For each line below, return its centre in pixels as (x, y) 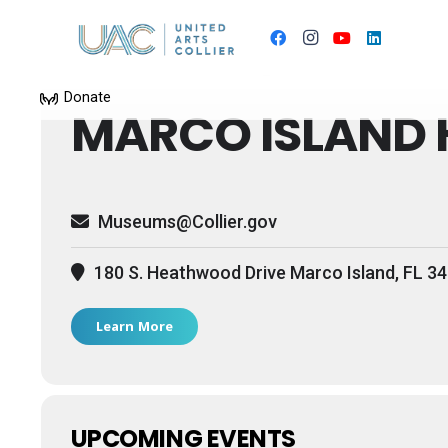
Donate (87, 97)
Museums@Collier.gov (185, 221)
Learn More (134, 326)
